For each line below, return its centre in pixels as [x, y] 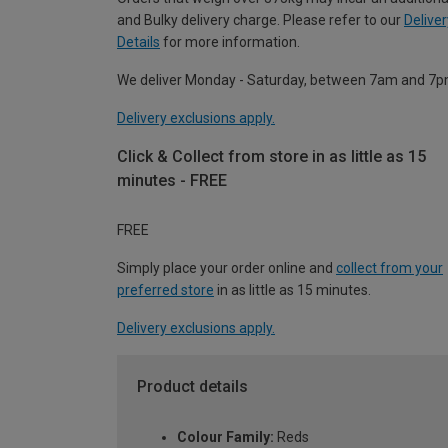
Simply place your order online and [226, 268]
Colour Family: [225, 437]
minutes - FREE [172, 180]
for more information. [230, 41]
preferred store [165, 290]
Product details [192, 387]
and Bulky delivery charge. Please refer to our [260, 19]
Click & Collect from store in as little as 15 [271, 156]
